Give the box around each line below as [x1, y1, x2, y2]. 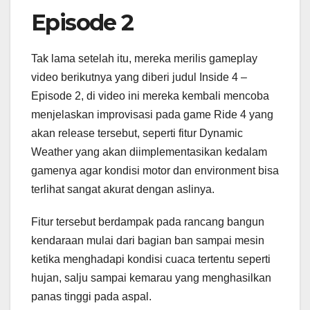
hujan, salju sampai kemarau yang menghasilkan [31, 271, 271, 284]
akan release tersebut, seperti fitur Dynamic [31, 127, 243, 139]
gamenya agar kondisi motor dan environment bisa [31, 164, 279, 176]
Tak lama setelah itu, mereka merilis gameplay [31, 52, 257, 64]
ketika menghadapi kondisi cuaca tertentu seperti [31, 253, 271, 265]
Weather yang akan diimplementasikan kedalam [31, 145, 267, 158]
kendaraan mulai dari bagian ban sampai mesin [31, 234, 264, 246]
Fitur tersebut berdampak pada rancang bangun [31, 215, 264, 228]
